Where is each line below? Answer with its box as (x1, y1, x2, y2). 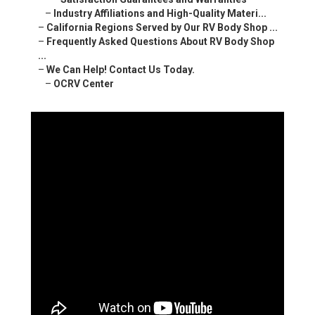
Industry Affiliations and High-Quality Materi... (53, 8, 266, 20)
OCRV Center (53, 78, 114, 90)
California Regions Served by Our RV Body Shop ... (46, 22, 278, 34)
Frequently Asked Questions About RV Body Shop (46, 36, 274, 48)
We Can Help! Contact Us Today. (46, 64, 195, 76)
